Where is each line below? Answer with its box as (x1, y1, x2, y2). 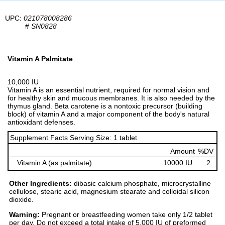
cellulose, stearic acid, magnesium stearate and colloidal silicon (9, 187, 209, 196)
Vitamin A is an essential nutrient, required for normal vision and (8, 86, 209, 94)
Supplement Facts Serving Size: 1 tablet (10, 134, 137, 142)
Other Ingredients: (9, 179, 72, 188)
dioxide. (9, 195, 34, 204)
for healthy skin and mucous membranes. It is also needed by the (8, 94, 215, 102)
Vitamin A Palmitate (8, 55, 73, 63)
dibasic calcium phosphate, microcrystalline (72, 179, 211, 188)
